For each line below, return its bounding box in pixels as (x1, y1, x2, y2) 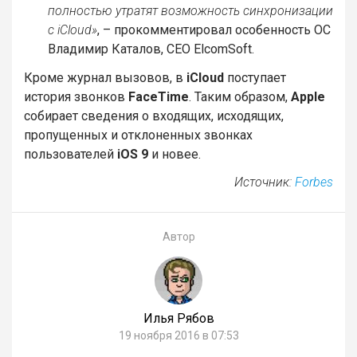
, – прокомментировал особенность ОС (97, 22, 331, 38)
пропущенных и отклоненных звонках (24, 127, 253, 143)
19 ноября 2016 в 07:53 (118, 328, 239, 342)
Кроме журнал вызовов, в (24, 69, 183, 85)
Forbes (295, 174, 333, 190)
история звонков (24, 88, 128, 104)
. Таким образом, (189, 88, 291, 104)
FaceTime (128, 88, 189, 104)
